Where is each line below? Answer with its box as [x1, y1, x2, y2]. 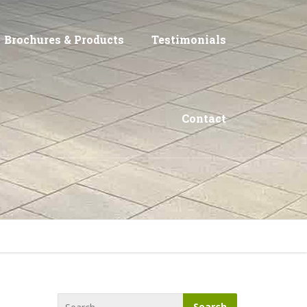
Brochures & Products [4, 32, 124, 47]
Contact [182, 111, 226, 125]
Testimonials [151, 32, 226, 47]
